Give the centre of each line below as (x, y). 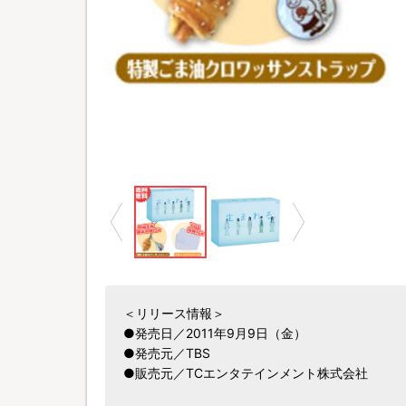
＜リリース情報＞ (174, 313)
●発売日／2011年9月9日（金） (215, 333)
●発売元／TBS (167, 353)
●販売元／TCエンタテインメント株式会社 (246, 373)
